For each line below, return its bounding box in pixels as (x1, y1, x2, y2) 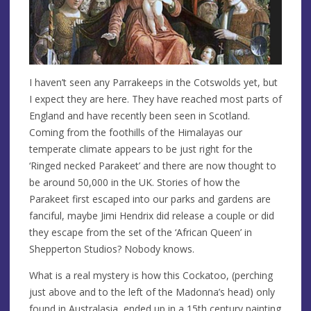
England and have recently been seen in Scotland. (29, 108, 250, 122)
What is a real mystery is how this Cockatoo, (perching (29, 268, 273, 282)
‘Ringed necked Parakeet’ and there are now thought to (29, 158, 276, 172)
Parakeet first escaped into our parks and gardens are (29, 192, 271, 205)
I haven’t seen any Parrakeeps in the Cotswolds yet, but (29, 75, 278, 89)
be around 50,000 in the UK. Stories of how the (29, 175, 240, 189)
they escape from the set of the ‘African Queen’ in (29, 225, 252, 239)
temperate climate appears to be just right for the (29, 142, 253, 155)
